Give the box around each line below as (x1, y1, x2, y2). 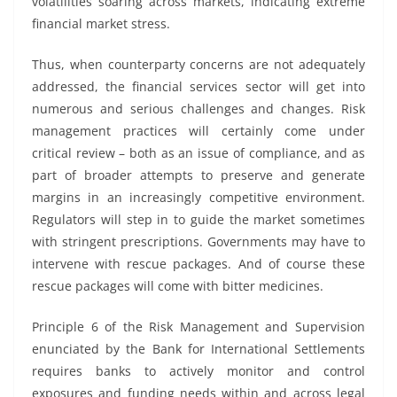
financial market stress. (32, 15, 170, 32)
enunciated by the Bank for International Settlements (32, 340, 365, 357)
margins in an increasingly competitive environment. (32, 189, 365, 206)
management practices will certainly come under (32, 122, 365, 139)
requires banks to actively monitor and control (32, 362, 365, 379)
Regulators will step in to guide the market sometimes (32, 211, 365, 228)
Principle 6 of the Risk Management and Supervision (32, 318, 365, 335)
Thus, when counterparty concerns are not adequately (32, 56, 365, 73)
